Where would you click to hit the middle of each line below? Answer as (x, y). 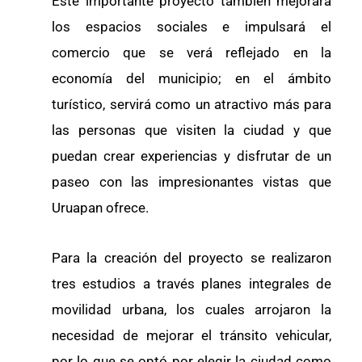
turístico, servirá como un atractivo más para (192, 105)
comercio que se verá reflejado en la (192, 53)
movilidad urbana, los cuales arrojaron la (192, 310)
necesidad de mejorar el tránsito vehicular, (192, 336)
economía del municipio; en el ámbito (192, 79)
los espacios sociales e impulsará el (192, 27)
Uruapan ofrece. (100, 208)
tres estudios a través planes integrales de (192, 284)
